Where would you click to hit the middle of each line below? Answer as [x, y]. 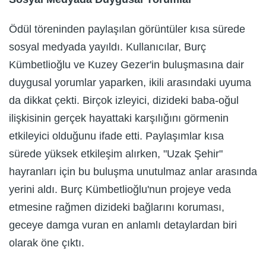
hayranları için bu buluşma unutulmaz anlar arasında [133, 171]
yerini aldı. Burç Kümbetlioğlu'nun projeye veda [120, 189]
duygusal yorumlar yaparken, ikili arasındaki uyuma [130, 82]
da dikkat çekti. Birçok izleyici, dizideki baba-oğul [124, 100]
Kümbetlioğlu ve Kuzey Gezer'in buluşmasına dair [126, 64]
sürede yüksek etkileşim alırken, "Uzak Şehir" [116, 153]
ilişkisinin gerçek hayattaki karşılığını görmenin [119, 118]
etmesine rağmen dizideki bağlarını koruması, [117, 207]
